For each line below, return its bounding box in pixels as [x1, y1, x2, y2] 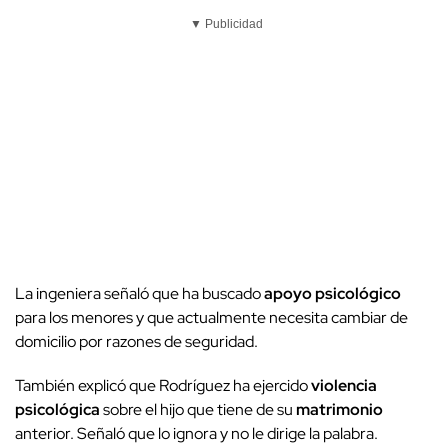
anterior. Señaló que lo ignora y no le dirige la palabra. [15, 422, 378, 444]
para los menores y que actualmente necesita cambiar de [15, 306, 408, 328]
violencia [311, 374, 377, 396]
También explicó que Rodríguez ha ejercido [15, 374, 311, 396]
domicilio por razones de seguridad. [15, 330, 258, 352]
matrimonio [296, 398, 383, 420]
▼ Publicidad [190, 16, 263, 31]
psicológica [15, 398, 100, 420]
